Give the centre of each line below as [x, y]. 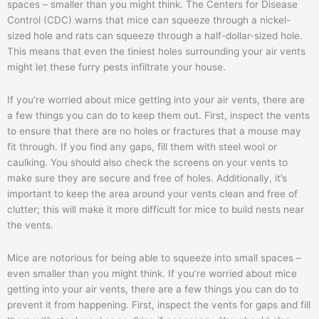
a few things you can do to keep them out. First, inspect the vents [158, 115]
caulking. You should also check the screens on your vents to [147, 162]
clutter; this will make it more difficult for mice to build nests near [156, 209]
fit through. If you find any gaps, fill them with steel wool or [142, 146]
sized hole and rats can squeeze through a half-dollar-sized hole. [155, 35]
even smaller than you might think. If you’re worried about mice [152, 273]
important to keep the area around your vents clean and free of [152, 193]
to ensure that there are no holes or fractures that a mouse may [154, 131]
